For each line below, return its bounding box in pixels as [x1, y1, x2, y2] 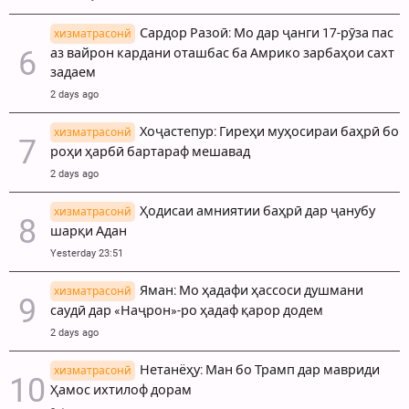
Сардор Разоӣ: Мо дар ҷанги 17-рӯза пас [140, 26, 393, 42]
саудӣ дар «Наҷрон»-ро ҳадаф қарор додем [50, 303, 323, 320]
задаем [50, 65, 96, 81]
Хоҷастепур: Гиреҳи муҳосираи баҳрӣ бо [140, 124, 399, 141]
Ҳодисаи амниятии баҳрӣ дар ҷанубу [140, 204, 375, 220]
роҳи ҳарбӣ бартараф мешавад [50, 144, 250, 161]
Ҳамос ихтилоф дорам [50, 383, 192, 399]
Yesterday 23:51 [50, 247, 123, 260]
